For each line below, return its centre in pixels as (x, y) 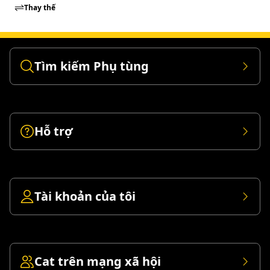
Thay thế (40, 8)
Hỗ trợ (54, 131)
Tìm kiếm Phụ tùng (92, 66)
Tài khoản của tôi (85, 196)
